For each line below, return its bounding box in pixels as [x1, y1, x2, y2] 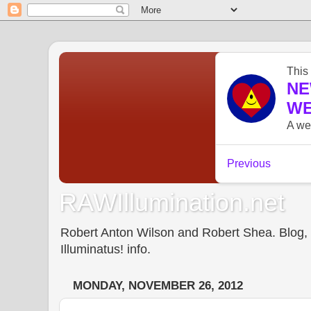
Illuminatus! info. [60, 242, 151, 256]
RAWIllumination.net [59, 187, 285, 217]
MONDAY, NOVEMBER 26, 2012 [73, 279, 243, 293]
